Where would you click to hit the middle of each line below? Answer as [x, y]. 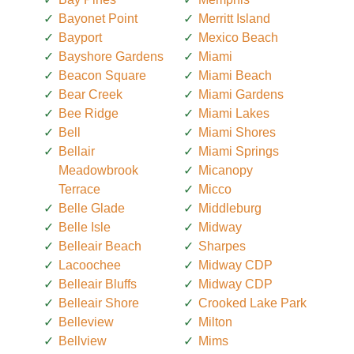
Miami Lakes [234, 114]
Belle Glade [92, 209]
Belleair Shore [99, 303]
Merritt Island [234, 19]
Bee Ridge [88, 114]
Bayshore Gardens [111, 57]
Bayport [80, 38]
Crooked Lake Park [252, 303]
